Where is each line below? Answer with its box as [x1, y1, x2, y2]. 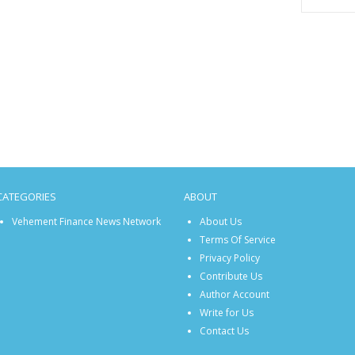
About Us [199, 215, 242, 229]
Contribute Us [199, 269, 262, 284]
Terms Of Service [199, 233, 276, 247]
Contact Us [199, 324, 249, 338]
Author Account [199, 288, 269, 302]
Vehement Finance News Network [12, 215, 162, 229]
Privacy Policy [199, 251, 260, 265]
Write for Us [199, 306, 254, 320]
